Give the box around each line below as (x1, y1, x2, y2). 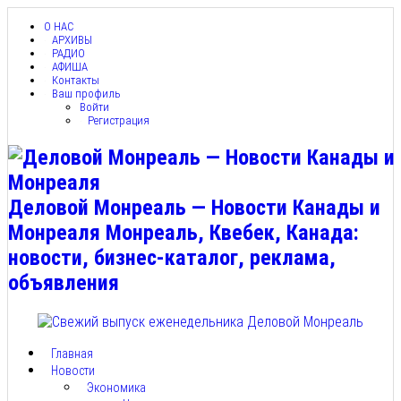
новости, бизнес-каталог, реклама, (8, 244, 336, 270)
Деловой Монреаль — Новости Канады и (8, 194, 380, 220)
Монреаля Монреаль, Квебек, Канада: (8, 219, 359, 245)
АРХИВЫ (51, 33, 92, 47)
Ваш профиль (51, 87, 121, 100)
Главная (51, 346, 93, 361)
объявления (8, 269, 119, 295)
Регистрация (87, 114, 149, 127)
